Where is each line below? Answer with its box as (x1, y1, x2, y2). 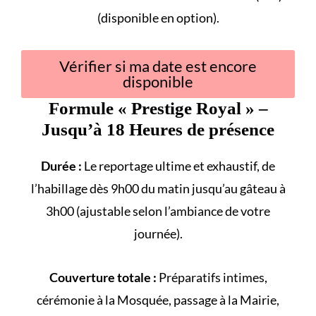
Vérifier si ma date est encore (59, 56, 257, 75)
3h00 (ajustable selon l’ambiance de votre (46, 202, 270, 219)
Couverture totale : (49, 269, 157, 285)
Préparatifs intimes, (156, 269, 267, 285)
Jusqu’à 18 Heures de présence (42, 119, 274, 139)
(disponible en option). (97, 9, 219, 25)
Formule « (48, 98, 131, 118)
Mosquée (117, 291, 169, 308)
